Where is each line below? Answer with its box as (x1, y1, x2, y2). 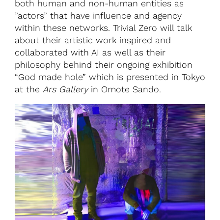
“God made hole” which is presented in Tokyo (15, 71, 205, 82)
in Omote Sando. (88, 83, 164, 94)
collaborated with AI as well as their (15, 47, 165, 57)
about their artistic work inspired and (15, 34, 171, 45)
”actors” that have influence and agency (15, 10, 182, 21)
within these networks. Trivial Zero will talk (15, 22, 192, 33)
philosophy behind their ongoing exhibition (15, 59, 192, 70)
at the (15, 83, 43, 94)
